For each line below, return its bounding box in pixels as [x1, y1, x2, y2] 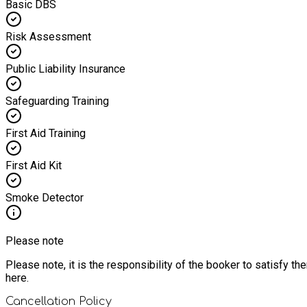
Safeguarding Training [5, 94, 109, 108]
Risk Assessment [5, 29, 91, 43]
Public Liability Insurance [5, 62, 125, 75]
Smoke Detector [5, 191, 84, 204]
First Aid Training [5, 126, 86, 140]
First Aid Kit [5, 158, 62, 172]
